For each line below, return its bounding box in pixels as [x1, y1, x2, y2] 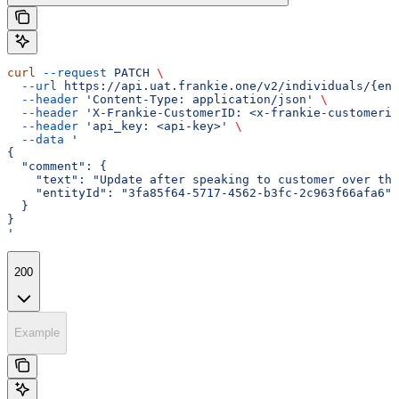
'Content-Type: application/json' [78, 92, 313, 106]
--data [7, 132, 64, 146]
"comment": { [7, 159, 107, 173]
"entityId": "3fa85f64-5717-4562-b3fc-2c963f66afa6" [7, 185, 392, 199]
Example [14, 326, 60, 340]
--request [36, 65, 107, 79]
